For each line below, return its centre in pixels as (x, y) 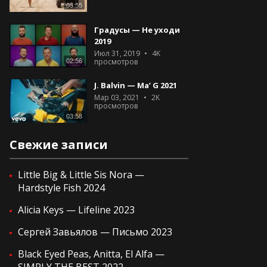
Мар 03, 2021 (117, 97)
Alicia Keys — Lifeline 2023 (76, 210)
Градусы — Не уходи (137, 30)
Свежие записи (59, 145)
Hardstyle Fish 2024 (61, 188)
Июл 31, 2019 (117, 53)
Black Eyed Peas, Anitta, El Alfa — (91, 254)
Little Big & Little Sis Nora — (81, 175)
